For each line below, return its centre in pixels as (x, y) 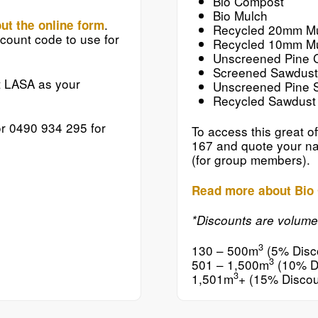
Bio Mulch (240, 15)
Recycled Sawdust (264, 100)
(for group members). (251, 160)
